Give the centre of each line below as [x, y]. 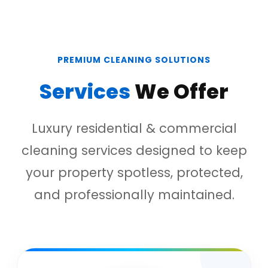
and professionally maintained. [134, 195]
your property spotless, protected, [134, 173]
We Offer [182, 92]
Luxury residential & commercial [134, 128]
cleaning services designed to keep [134, 150]
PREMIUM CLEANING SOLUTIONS [134, 60]
